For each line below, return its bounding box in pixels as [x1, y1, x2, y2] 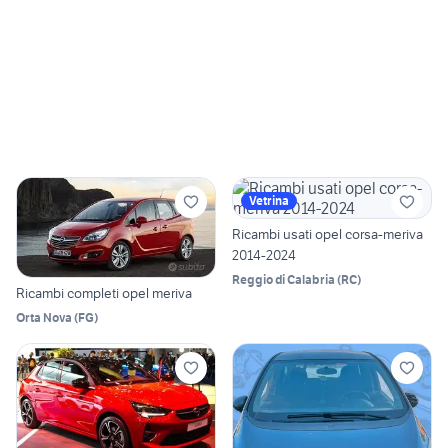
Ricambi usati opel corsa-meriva [232, 225, 423, 244]
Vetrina [249, 193, 289, 209]
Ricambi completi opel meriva [16, 284, 192, 303]
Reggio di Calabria [232, 272, 335, 288]
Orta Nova [16, 310, 72, 326]
